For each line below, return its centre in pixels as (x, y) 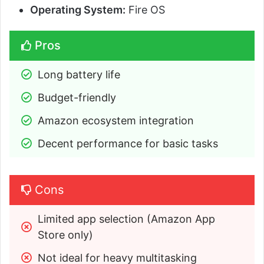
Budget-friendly (77, 97)
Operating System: (78, 9)
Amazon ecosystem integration (116, 120)
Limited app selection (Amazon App (126, 219)
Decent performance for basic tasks (128, 143)
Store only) (65, 235)
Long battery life (79, 74)
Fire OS (145, 9)
